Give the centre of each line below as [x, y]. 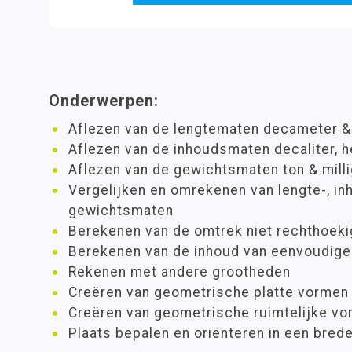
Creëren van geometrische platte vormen [209, 292]
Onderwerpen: [104, 101]
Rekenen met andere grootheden [180, 272]
